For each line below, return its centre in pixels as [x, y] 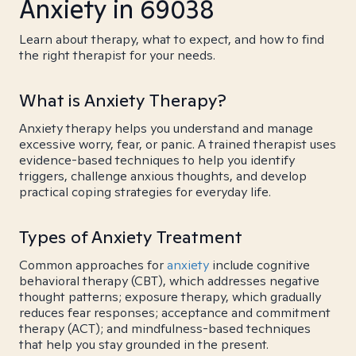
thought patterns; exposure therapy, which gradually [170, 297]
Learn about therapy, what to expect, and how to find [172, 39]
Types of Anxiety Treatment [131, 237]
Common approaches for [93, 265]
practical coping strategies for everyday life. [145, 192]
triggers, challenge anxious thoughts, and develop [163, 176]
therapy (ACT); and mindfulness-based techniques [165, 329]
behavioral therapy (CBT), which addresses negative [169, 281]
